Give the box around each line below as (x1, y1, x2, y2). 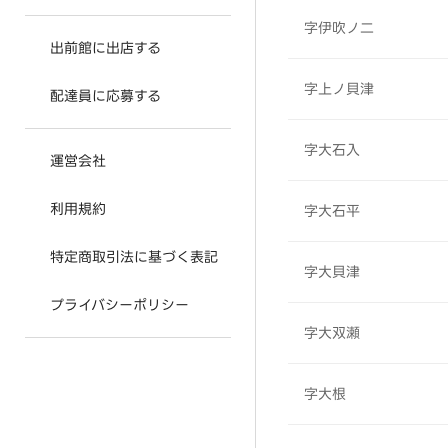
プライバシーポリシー (50, 294, 189, 316)
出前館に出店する (50, 37, 161, 59)
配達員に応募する (50, 85, 161, 107)
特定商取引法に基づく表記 (50, 246, 218, 268)
